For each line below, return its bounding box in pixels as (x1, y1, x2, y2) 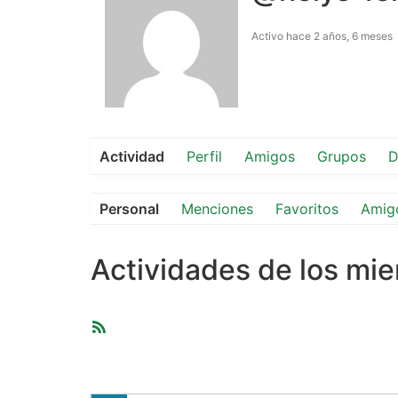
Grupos (317, 147, 366, 166)
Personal (99, 200, 159, 219)
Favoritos (275, 200, 338, 219)
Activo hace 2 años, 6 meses (251, 29, 393, 44)
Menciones (181, 200, 253, 219)
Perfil (187, 147, 222, 166)
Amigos (244, 147, 295, 166)
